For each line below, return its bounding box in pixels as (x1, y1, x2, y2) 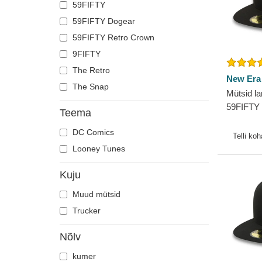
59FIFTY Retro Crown (70, 33, 154, 42)
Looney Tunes (70, 144, 125, 153)
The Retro (70, 65, 110, 75)
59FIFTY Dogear (70, 16, 135, 26)
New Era (226, 74, 261, 84)
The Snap (70, 82, 109, 91)
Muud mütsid (70, 189, 120, 199)
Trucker (70, 206, 101, 215)
